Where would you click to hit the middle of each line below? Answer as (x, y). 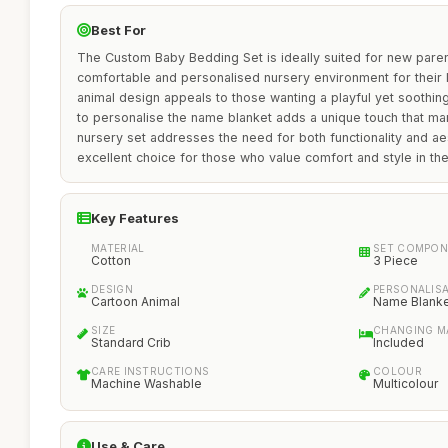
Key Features (135, 218)
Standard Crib (131, 342)
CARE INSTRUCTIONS (150, 371)
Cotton (111, 260)
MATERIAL (118, 248)
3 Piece (395, 260)
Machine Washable (146, 383)
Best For (118, 30)
